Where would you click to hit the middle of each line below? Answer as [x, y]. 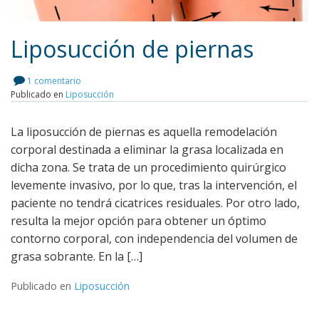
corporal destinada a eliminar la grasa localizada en [147, 149]
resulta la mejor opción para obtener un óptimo [138, 220]
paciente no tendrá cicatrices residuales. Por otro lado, [155, 203]
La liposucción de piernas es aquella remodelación [144, 131]
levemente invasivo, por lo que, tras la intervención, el [154, 185]
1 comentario [54, 80]
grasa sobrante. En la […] [77, 256]
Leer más [152, 106]
